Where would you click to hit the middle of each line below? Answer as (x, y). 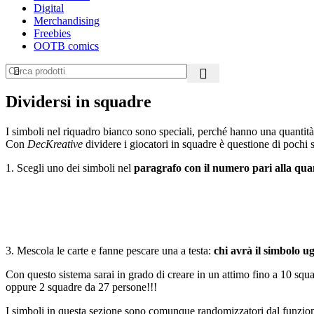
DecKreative (56, 144)
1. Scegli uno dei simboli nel (70, 168)
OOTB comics (66, 46)
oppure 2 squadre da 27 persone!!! (81, 287)
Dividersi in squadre (78, 101)
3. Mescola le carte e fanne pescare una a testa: (110, 250)
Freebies (52, 33)
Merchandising (67, 21)
